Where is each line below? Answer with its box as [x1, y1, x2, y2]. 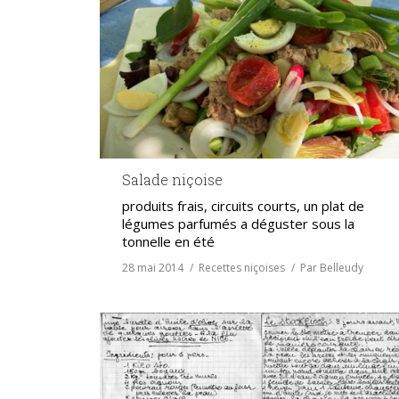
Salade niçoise [122, 170, 223, 190]
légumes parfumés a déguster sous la [122, 215, 354, 233]
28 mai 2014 [122, 260, 183, 276]
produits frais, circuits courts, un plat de [122, 197, 364, 216]
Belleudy [320, 260, 363, 276]
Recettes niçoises [199, 260, 285, 276]
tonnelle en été [122, 232, 215, 251]
